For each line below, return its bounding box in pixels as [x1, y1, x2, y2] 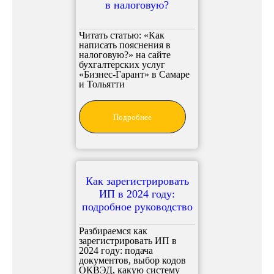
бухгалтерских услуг [79, 59, 165, 70]
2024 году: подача [79, 245, 153, 256]
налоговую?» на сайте [79, 49, 171, 60]
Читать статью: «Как [79, 29, 165, 40]
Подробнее [113, 113, 152, 122]
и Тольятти [79, 78, 125, 89]
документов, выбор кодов [79, 254, 186, 265]
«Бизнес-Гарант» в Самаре [79, 68, 190, 80]
